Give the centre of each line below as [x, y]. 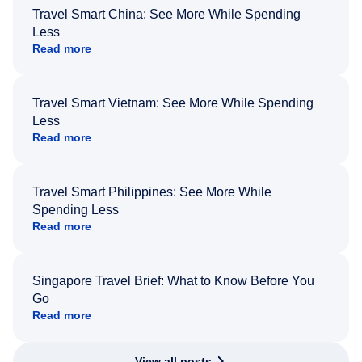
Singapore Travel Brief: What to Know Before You [173, 281]
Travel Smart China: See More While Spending [166, 15]
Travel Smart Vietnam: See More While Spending [173, 103]
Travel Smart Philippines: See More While [152, 192]
